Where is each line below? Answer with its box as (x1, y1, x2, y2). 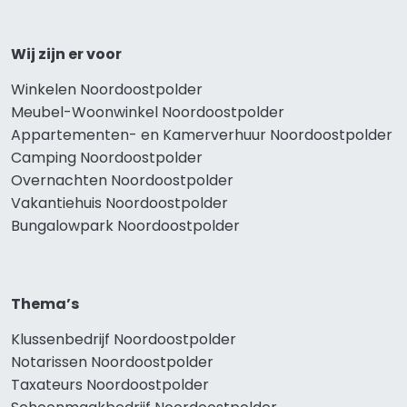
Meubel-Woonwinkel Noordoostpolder (11, 101, 284, 123)
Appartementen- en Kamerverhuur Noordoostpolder (11, 124, 392, 145)
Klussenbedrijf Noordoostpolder (11, 328, 236, 350)
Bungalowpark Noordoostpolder (11, 214, 240, 236)
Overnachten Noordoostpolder (11, 169, 233, 191)
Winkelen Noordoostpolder (11, 78, 203, 100)
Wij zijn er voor (11, 43, 122, 65)
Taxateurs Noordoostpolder (11, 373, 209, 395)
